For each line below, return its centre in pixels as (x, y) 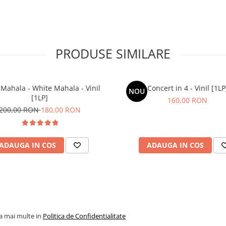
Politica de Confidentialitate (84, 216)
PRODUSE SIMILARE (113, 53)
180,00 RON (61, 110)
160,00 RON (187, 100)
